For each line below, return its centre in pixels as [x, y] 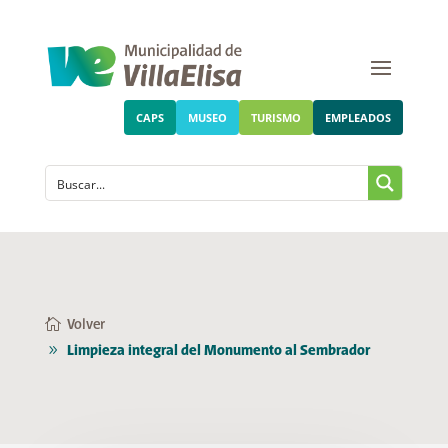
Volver [85, 325]
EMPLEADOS [358, 118]
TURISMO [276, 118]
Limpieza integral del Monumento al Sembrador [218, 351]
